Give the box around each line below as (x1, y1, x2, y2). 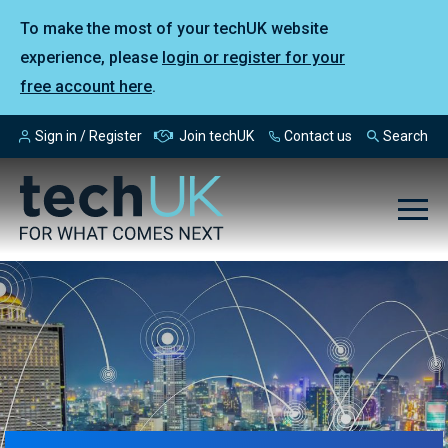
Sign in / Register (35, 128, 142, 144)
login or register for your (162, 48, 345, 67)
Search (382, 128, 428, 144)
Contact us (284, 128, 353, 144)
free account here (20, 77, 152, 96)
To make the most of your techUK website (20, 19, 328, 38)
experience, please (20, 48, 162, 67)
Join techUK (178, 128, 254, 144)
